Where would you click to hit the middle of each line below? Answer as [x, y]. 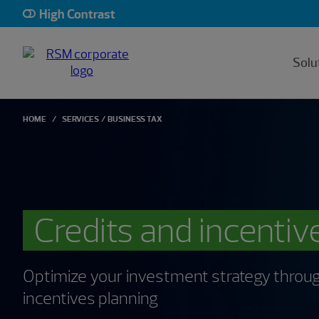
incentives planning [90, 298]
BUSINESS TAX [135, 119]
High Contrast [77, 14]
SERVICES [80, 119]
